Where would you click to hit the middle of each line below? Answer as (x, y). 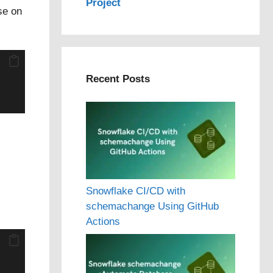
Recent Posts (118, 79)
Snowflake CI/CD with (136, 191)
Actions (103, 221)
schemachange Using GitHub (152, 206)
